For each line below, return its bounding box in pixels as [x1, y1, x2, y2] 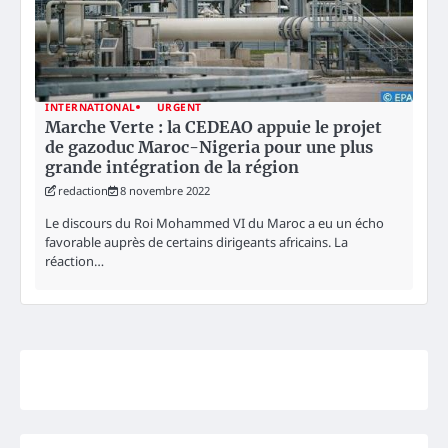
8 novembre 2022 [120, 182, 210, 198]
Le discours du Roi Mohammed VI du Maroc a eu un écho [45, 213, 384, 232]
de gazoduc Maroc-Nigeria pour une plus [45, 136, 373, 157]
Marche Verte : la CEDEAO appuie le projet [45, 116, 382, 137]
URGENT [156, 99, 202, 114]
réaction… [45, 251, 104, 270]
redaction [58, 182, 108, 198]
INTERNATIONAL [45, 99, 136, 114]
